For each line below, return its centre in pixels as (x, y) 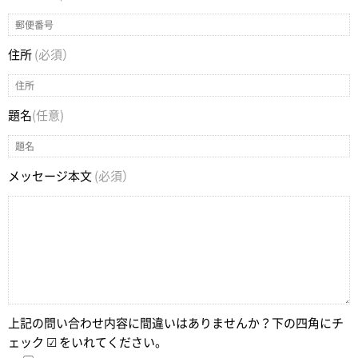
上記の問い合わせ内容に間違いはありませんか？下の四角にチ (176, 323)
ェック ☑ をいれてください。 (88, 342)
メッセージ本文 (51, 176)
